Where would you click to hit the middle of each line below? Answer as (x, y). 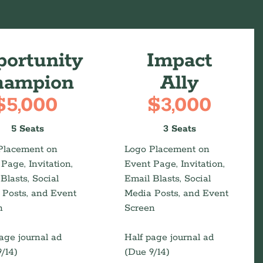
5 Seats (28, 129)
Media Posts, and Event (177, 193)
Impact (179, 61)
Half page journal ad (169, 237)
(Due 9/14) (147, 252)
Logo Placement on (167, 149)
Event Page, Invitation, (175, 164)
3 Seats (180, 129)
